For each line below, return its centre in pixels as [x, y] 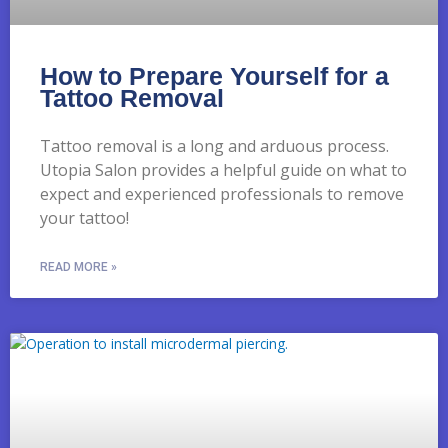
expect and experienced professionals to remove [222, 193]
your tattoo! [84, 217]
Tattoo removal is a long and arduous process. [214, 145]
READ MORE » [78, 266]
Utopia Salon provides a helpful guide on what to [223, 169]
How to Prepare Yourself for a [214, 75]
